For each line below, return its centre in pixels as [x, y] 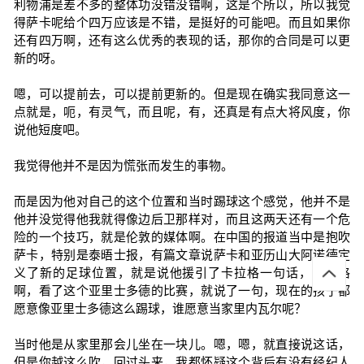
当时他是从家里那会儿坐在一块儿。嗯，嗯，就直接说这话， [182, 344]
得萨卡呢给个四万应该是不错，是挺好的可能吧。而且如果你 [182, 22]
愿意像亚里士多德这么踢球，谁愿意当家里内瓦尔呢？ [160, 308]
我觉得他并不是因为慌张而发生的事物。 [123, 165]
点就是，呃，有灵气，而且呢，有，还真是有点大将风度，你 [182, 112]
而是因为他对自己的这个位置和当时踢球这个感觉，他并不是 [182, 201]
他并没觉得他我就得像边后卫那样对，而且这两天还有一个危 [182, 219]
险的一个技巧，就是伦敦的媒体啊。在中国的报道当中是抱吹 [182, 237]
